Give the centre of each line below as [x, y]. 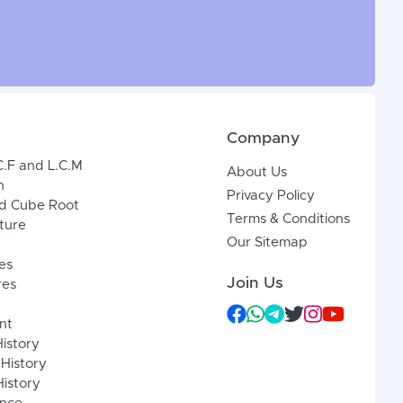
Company [264, 139]
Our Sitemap [268, 243]
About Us [257, 173]
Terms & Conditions [289, 219]
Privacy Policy [271, 196]
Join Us [255, 284]
